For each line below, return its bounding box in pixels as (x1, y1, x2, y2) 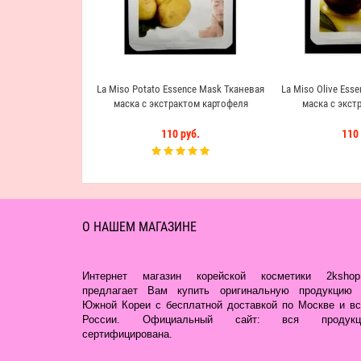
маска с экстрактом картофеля (113, 98, 248, 110)
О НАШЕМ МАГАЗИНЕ (82, 219, 197, 234)
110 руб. (161, 127, 200, 140)
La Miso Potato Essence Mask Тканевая (97, 83, 264, 95)
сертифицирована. (82, 328, 172, 340)
